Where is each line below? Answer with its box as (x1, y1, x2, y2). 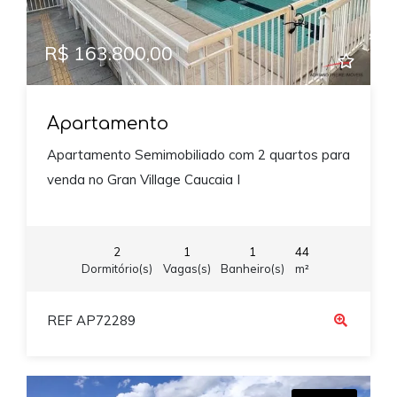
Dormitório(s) (82, 261, 152, 276)
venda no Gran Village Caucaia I (46, 171, 240, 189)
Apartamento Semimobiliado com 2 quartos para (46, 146, 350, 164)
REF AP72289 (46, 312, 136, 330)
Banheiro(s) (221, 261, 284, 276)
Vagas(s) (162, 261, 211, 276)
